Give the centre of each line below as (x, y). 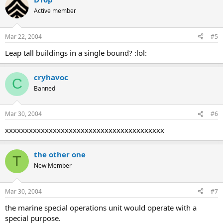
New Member (53, 166)
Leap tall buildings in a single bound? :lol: (76, 53)
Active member (55, 11)
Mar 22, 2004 (23, 36)
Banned (45, 88)
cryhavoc (51, 77)
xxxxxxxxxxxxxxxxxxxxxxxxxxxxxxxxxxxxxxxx (85, 130)
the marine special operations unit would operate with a (101, 207)
